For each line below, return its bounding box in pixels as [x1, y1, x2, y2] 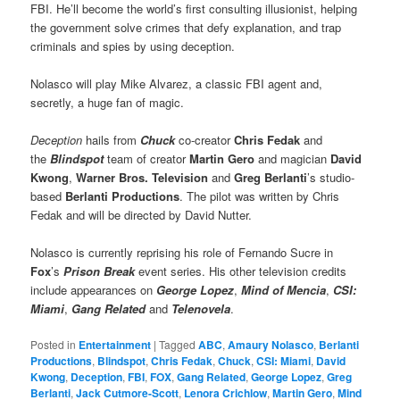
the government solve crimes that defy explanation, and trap [30, 18, 342, 36]
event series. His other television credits [138, 262, 347, 280]
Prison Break [63, 262, 136, 280]
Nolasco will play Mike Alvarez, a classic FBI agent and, [30, 75, 323, 93]
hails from [82, 131, 137, 149]
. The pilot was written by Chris [179, 187, 340, 205]
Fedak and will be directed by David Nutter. [30, 206, 253, 224]
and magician [254, 150, 331, 168]
